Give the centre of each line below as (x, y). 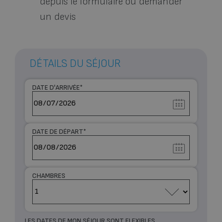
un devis (58, 17)
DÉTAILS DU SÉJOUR (75, 63)
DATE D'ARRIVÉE (56, 87)
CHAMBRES (49, 175)
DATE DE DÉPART (58, 131)
